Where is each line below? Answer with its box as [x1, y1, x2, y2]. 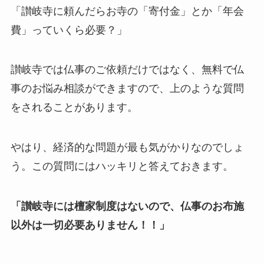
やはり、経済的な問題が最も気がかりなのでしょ [10, 141, 244, 154]
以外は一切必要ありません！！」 [10, 219, 170, 232]
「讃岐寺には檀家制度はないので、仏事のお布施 [10, 200, 244, 213]
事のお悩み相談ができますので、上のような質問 [10, 82, 244, 95]
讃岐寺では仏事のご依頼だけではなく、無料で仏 [10, 64, 244, 76]
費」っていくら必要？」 [10, 24, 127, 36]
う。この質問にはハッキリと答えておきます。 [10, 160, 233, 173]
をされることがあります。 [10, 101, 138, 114]
